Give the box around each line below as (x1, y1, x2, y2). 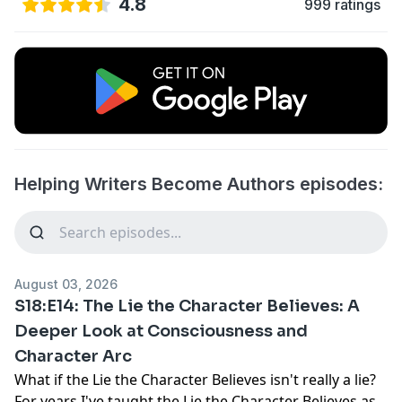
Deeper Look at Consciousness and (14, 320, 308, 341)
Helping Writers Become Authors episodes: (14, 172, 383, 195)
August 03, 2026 (14, 275, 118, 292)
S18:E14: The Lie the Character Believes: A (14, 295, 360, 316)
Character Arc (14, 345, 132, 366)
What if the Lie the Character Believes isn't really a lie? (14, 369, 376, 389)
